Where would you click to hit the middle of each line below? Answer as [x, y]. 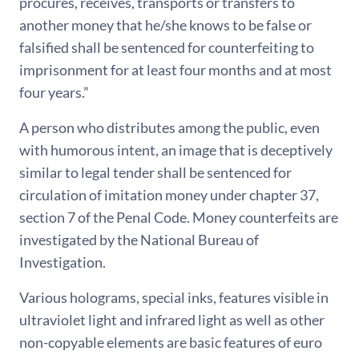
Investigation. [63, 262]
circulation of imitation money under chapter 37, [169, 195]
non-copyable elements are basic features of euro [171, 342]
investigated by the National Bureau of [139, 240]
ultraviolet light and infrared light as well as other [172, 320]
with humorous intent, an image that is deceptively [176, 150]
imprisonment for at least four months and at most [175, 70]
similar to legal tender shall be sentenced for [155, 172]
